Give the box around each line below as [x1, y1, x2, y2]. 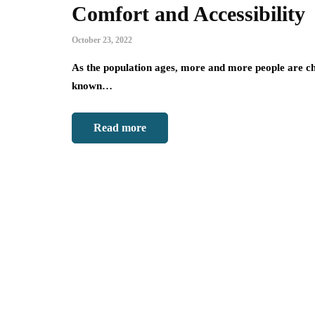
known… [72, 80, 112, 92]
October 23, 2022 [72, 35, 132, 46]
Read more [94, 122, 146, 134]
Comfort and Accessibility [72, 2, 305, 26]
